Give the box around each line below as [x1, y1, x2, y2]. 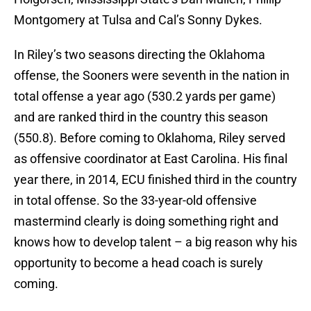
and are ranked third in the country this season [14, 110, 268, 125]
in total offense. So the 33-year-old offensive [14, 193, 257, 208]
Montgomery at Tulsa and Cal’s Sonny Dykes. [14, 12, 262, 28]
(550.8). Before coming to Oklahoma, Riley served [14, 131, 285, 146]
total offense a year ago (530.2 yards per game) [14, 89, 276, 104]
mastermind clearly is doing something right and [14, 214, 278, 229]
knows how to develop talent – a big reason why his [14, 235, 297, 250]
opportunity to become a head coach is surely [14, 255, 263, 271]
